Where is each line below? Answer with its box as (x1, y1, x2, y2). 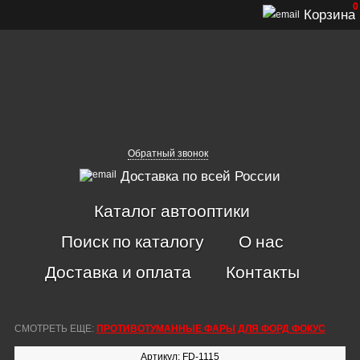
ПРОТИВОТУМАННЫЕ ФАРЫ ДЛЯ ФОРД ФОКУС (96, 323, 325, 334)
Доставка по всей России (117, 169, 280, 184)
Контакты (225, 260, 300, 283)
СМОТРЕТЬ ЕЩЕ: (14, 323, 96, 334)
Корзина (300, 7, 355, 22)
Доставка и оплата (44, 260, 191, 283)
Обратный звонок (128, 148, 208, 159)
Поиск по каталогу (60, 230, 204, 252)
